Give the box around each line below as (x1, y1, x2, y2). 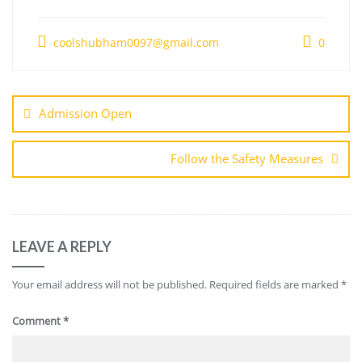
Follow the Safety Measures (170, 150, 323, 166)
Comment (12, 314, 63, 328)
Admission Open (39, 105, 132, 121)
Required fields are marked (209, 277, 341, 292)
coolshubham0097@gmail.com (50, 35, 219, 50)
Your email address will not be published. (12, 277, 207, 292)
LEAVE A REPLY (12, 238, 112, 255)
